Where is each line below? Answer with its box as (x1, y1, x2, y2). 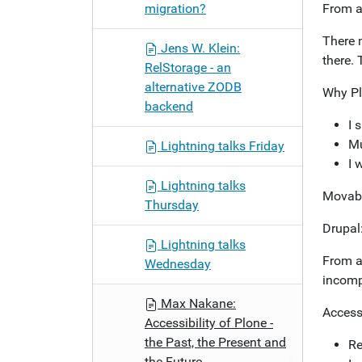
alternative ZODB (145, 79, 242, 95)
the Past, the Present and (145, 335, 286, 350)
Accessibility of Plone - (145, 315, 273, 330)
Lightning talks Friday (158, 138, 284, 154)
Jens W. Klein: (158, 40, 240, 56)
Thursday (145, 197, 199, 213)
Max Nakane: (158, 296, 236, 311)
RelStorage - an (145, 60, 231, 75)
